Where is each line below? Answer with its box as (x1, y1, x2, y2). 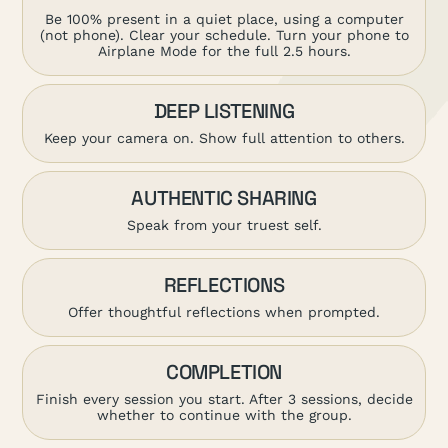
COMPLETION (166, 358, 282, 385)
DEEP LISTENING (153, 97, 295, 124)
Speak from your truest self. (126, 216, 322, 233)
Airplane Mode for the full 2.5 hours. (97, 42, 351, 59)
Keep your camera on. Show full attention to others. (43, 129, 405, 146)
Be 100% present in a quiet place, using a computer (44, 10, 404, 27)
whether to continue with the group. (96, 406, 352, 423)
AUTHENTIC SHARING (131, 184, 317, 211)
